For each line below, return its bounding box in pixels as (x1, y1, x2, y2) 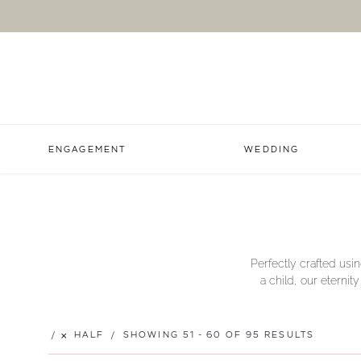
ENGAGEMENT (48, 143, 126, 155)
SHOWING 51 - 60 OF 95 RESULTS (118, 330, 314, 340)
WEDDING (244, 143, 300, 155)
